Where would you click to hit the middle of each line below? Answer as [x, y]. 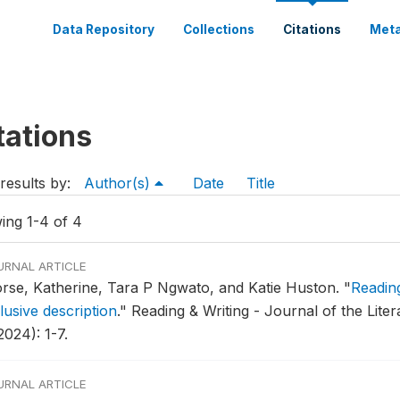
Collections [219, 29]
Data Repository [104, 29]
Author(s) [119, 183]
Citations [312, 29]
